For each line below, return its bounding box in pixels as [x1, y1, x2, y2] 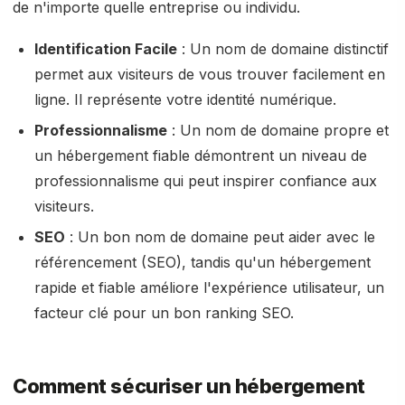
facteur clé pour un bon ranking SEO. [34, 304, 294, 322]
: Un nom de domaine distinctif [177, 40, 389, 58]
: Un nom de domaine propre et [167, 121, 389, 139]
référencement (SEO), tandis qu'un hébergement [34, 253, 371, 271]
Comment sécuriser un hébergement [13, 374, 365, 398]
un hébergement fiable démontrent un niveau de [34, 146, 367, 165]
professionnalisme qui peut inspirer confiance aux [34, 172, 377, 190]
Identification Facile [34, 40, 177, 58]
